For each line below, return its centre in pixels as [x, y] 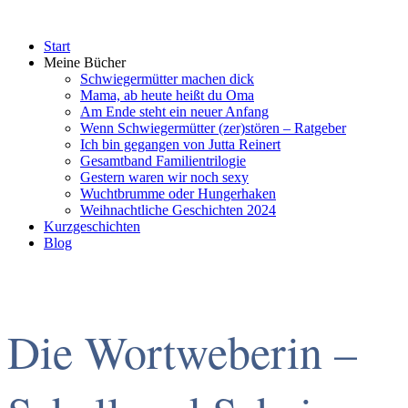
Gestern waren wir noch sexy [164, 177]
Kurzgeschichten [92, 226]
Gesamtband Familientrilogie [163, 161]
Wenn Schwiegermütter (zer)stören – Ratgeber [213, 128]
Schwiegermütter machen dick [167, 79]
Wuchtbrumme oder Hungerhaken [178, 194]
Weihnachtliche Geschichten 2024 [178, 210]
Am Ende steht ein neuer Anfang [174, 112]
